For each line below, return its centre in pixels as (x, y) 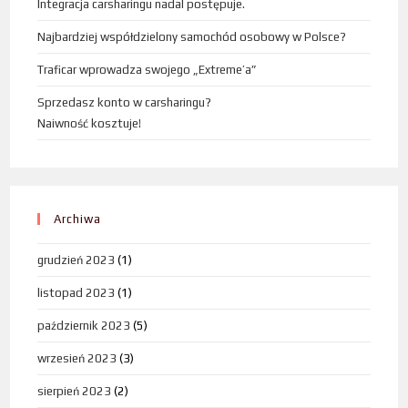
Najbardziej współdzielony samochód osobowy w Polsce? (192, 37)
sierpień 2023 (75, 392)
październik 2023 (84, 326)
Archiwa (78, 219)
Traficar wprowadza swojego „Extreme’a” (148, 70)
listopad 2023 (76, 293)
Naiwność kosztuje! (90, 124)
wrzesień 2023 (77, 359)
